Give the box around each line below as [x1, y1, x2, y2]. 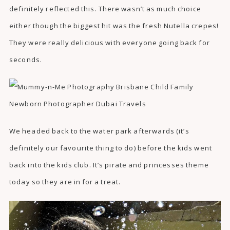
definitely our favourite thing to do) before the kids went [9, 143, 213, 153]
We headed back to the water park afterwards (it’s [9, 126, 189, 136]
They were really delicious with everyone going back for [9, 38, 210, 48]
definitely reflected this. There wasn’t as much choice [9, 4, 201, 14]
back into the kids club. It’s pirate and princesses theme [9, 160, 209, 170]
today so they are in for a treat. [9, 177, 121, 187]
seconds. [9, 55, 43, 65]
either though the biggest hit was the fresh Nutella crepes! [9, 21, 219, 31]
